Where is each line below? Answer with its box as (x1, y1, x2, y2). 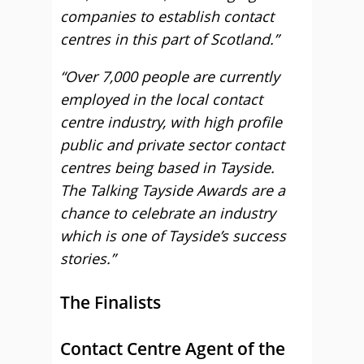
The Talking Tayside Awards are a (60, 180, 285, 200)
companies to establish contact (60, 6, 274, 26)
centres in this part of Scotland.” (60, 29, 279, 49)
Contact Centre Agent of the (60, 337, 285, 360)
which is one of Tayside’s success (60, 226, 286, 245)
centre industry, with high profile (60, 112, 282, 132)
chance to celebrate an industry (60, 203, 275, 223)
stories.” (60, 249, 115, 268)
